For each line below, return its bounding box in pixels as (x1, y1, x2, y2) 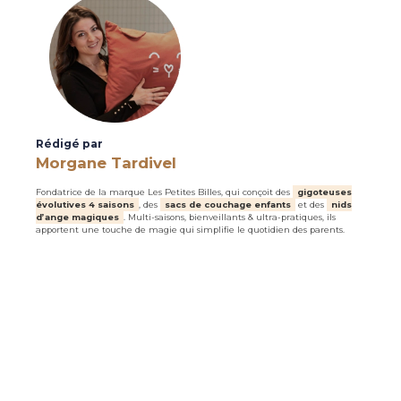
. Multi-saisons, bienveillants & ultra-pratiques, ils (124, 212, 337, 223)
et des (295, 200, 328, 210)
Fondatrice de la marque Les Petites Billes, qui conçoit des (36, 187, 294, 198)
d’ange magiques (36, 212, 120, 223)
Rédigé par (36, 137, 104, 150)
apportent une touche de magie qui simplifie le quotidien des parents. (36, 225, 346, 235)
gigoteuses (297, 187, 353, 198)
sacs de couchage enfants (165, 200, 292, 210)
